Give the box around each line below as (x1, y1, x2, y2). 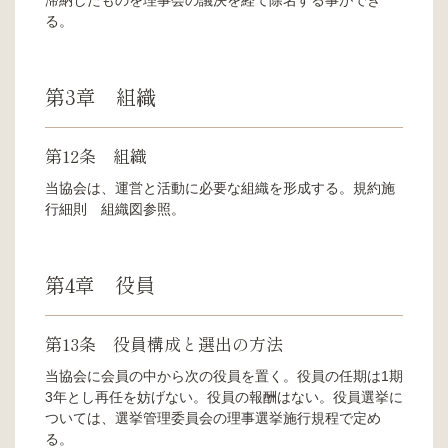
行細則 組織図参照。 (45, 200, 185, 217)
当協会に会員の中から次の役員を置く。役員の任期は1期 (45, 367, 403, 384)
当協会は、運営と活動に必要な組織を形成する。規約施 (45, 179, 395, 196)
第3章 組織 (45, 81, 156, 111)
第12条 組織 (45, 142, 147, 168)
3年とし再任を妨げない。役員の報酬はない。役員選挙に (45, 388, 403, 405)
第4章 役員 (45, 269, 155, 299)
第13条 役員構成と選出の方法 (45, 330, 283, 356)
